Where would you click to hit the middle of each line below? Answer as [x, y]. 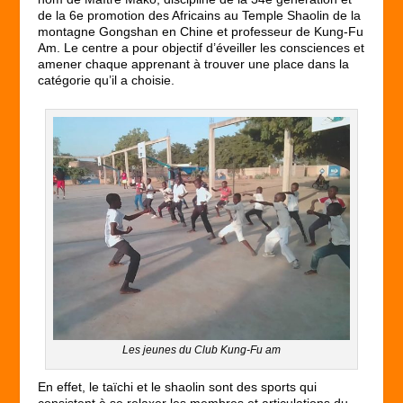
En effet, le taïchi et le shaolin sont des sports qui [178, 386]
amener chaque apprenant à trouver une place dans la [194, 64]
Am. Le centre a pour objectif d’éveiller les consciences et [201, 48]
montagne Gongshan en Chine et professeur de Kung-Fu [201, 32]
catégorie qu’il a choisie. [107, 81]
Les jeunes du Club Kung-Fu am [201, 349]
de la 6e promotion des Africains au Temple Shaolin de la [200, 16]
